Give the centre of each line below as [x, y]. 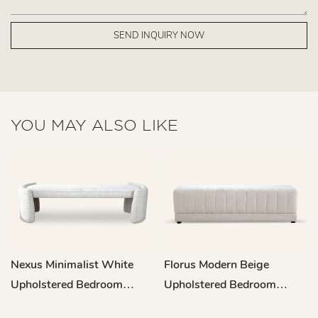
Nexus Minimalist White [72, 265]
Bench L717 [195, 305]
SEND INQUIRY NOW [159, 35]
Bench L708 [42, 305]
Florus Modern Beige [216, 265]
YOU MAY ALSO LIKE [94, 125]
